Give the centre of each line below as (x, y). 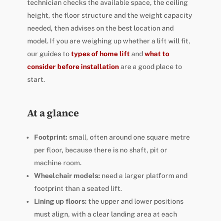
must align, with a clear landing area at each (105, 214)
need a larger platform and (144, 175)
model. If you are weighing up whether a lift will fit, (109, 41)
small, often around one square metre (129, 137)
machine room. (57, 163)
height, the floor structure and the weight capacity (110, 15)
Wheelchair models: (67, 175)
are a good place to (150, 66)
